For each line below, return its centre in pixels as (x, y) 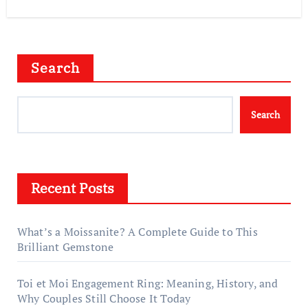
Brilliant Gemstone (65, 247)
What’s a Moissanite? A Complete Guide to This (137, 232)
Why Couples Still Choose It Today (104, 299)
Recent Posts (72, 188)
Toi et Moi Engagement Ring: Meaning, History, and (147, 284)
